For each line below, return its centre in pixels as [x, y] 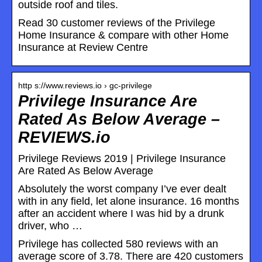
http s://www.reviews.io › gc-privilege [85, 85]
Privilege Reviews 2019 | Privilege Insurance [122, 158]
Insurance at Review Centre [83, 47]
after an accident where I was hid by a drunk [121, 213]
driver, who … [50, 225]
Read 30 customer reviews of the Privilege [117, 23]
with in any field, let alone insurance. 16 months [129, 201]
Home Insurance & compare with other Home [123, 35]
